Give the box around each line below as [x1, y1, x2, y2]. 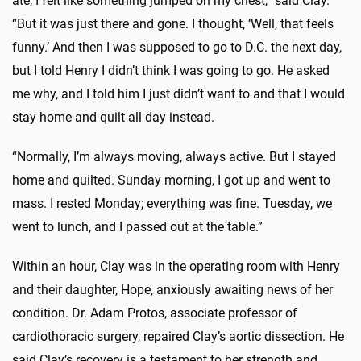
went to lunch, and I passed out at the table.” [12, 218, 263, 234]
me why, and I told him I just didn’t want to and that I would [12, 85, 345, 102]
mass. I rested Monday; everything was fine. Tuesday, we [12, 195, 332, 211]
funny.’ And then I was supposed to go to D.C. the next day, [12, 39, 342, 55]
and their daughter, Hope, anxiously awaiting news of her [12, 281, 333, 297]
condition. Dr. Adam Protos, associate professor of [12, 305, 297, 321]
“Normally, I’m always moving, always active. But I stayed [12, 148, 336, 164]
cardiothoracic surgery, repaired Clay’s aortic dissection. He [12, 328, 344, 344]
